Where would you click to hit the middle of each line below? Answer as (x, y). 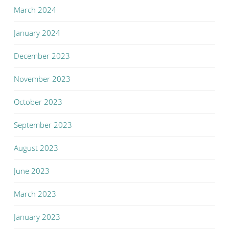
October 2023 (38, 102)
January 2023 (37, 217)
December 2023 (42, 56)
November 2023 (42, 79)
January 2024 (37, 33)
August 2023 (36, 148)
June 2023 (32, 171)
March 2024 (35, 10)
